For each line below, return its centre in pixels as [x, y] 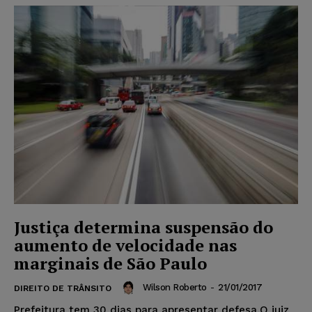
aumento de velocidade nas [125, 245]
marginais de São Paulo [110, 264]
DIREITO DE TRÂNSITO [63, 289]
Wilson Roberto [174, 288]
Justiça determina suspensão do [143, 227]
